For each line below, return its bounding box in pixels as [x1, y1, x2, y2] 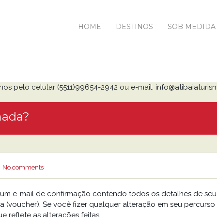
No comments [2, 164, 44, 171]
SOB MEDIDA [168, 22, 216, 31]
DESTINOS [116, 22, 153, 31]
